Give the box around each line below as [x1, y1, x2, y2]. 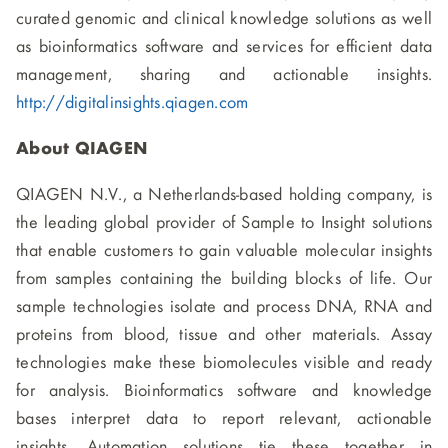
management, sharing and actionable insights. [16, 66, 432, 85]
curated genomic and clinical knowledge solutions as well [16, 10, 432, 29]
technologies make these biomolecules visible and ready [16, 354, 432, 373]
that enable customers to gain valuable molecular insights [16, 242, 432, 261]
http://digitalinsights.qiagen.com [16, 94, 249, 113]
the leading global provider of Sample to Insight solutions [16, 214, 432, 233]
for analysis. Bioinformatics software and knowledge [16, 382, 432, 401]
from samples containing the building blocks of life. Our [16, 270, 432, 289]
